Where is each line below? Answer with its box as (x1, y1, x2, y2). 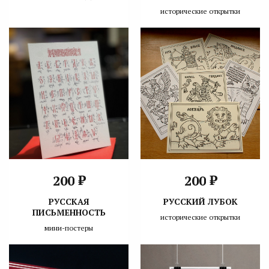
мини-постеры (44, 223, 93, 233)
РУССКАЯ (48, 196, 89, 208)
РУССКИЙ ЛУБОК (163, 196, 238, 208)
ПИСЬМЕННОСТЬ (32, 207, 106, 219)
